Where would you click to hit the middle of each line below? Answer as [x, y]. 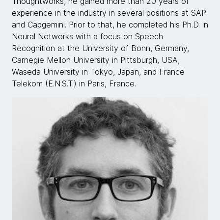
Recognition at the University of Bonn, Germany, [100, 48]
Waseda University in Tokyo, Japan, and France [98, 72]
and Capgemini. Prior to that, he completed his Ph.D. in [110, 25]
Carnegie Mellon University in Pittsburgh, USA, [96, 60]
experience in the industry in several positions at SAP [109, 13]
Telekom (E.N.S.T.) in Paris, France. [74, 83]
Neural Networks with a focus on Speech [87, 36]
